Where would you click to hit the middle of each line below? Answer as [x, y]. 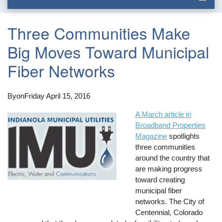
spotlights [184, 136]
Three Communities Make [99, 33]
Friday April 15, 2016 [57, 96]
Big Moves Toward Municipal [109, 52]
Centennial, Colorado [169, 212]
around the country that [173, 158]
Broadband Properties [171, 125]
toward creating [160, 179]
